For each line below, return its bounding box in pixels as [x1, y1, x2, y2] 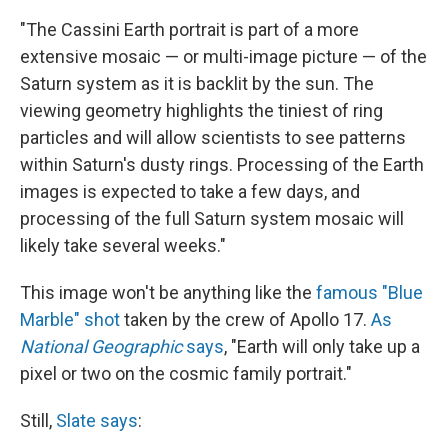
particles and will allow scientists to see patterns [20, 127, 406, 149]
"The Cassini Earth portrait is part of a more [20, 19, 359, 41]
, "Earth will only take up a [224, 336, 420, 358]
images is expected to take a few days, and [20, 181, 360, 203]
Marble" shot [20, 309, 120, 331]
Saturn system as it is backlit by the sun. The [20, 73, 374, 95]
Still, [20, 410, 56, 432]
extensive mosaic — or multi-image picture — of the [20, 46, 427, 68]
